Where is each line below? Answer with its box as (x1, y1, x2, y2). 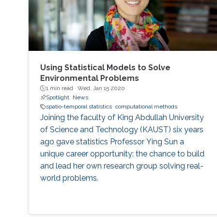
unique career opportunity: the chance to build (40, 149, 204, 159)
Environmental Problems (40, 74, 139, 83)
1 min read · (46, 85, 77, 92)
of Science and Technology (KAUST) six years (40, 125, 203, 135)
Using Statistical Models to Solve (40, 63, 170, 73)
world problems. (40, 173, 98, 183)
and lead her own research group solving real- (40, 161, 203, 171)
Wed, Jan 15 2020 (77, 85, 125, 92)
